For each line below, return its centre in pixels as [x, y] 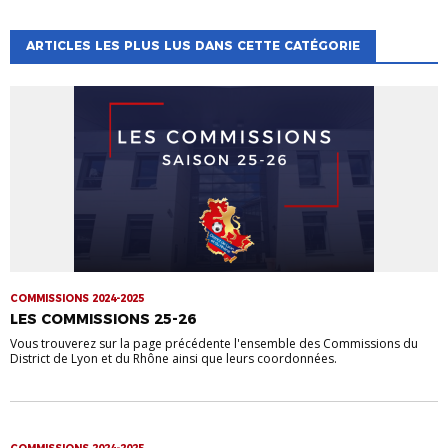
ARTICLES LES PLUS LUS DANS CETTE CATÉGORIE [193, 46]
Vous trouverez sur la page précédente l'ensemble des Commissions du [214, 344]
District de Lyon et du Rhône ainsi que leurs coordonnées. [173, 359]
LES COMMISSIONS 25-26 [103, 319]
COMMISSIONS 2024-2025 [77, 299]
